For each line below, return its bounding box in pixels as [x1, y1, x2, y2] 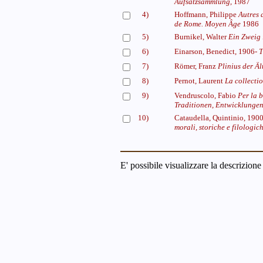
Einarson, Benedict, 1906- [174, 47, 259, 56]
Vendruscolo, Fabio [174, 91, 238, 100]
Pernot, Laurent [174, 76, 225, 85]
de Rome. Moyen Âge [174, 19, 241, 28]
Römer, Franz [174, 62, 218, 70]
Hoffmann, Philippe [174, 10, 238, 19]
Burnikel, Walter [174, 32, 228, 41]
